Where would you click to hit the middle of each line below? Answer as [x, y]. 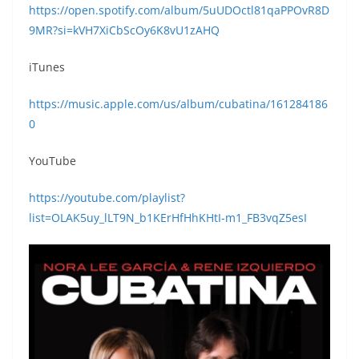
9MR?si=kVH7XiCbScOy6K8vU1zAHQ [124, 30]
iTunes [47, 67]
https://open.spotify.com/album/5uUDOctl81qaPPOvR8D [179, 10]
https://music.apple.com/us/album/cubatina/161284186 [178, 103]
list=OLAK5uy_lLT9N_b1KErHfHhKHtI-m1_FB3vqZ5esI [168, 217]
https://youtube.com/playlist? [107, 197]
